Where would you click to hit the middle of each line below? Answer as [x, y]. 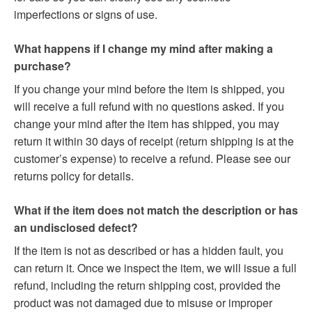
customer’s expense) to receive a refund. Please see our [152, 159]
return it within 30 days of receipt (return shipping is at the [154, 141]
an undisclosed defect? [76, 228]
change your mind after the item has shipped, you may [147, 124]
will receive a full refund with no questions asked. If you [149, 107]
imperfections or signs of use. [86, 15]
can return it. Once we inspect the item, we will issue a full [155, 268]
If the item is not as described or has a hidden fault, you [149, 251]
